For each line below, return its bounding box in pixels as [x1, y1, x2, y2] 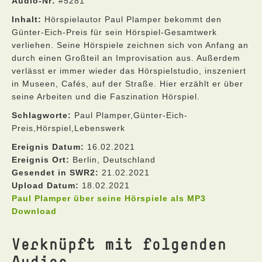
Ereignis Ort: [12, 155, 70, 164]
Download [12, 206, 57, 216]
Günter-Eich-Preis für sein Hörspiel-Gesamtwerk [12, 27, 217, 37]
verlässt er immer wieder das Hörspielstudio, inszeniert [12, 66, 246, 75]
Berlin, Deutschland [70, 155, 156, 164]
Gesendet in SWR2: [12, 168, 99, 177]
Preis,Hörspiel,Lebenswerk [12, 123, 125, 133]
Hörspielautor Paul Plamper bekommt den [42, 15, 222, 24]
